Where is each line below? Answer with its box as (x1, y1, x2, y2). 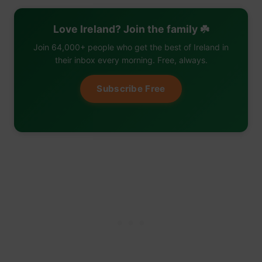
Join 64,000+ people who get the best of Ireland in (33, 42, 229, 52)
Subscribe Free (96, 82, 166, 94)
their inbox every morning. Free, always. (54, 54, 208, 65)
